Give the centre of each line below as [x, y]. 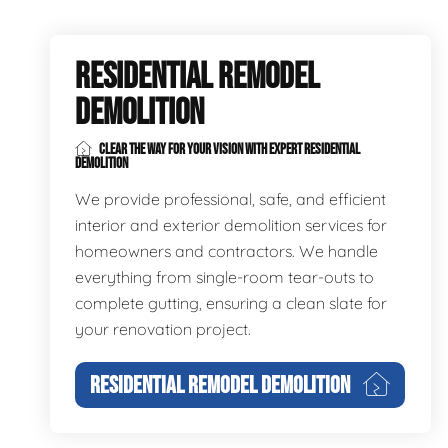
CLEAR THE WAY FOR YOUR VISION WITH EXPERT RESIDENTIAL [228, 149]
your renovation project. [163, 329]
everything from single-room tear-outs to [224, 277]
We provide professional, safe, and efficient [230, 199]
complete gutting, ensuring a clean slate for [231, 303]
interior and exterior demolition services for [231, 225]
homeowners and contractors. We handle [226, 251]
